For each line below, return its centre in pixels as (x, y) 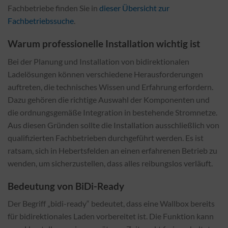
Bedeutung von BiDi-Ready (66, 186)
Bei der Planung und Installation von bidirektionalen (98, 61)
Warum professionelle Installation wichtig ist (104, 44)
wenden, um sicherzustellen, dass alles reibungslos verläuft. (110, 163)
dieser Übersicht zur (134, 8)
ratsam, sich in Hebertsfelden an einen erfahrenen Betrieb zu (112, 150)
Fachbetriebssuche (41, 21)
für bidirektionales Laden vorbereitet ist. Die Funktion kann (111, 216)
